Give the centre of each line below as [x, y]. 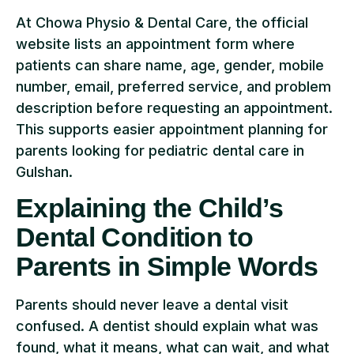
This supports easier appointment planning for [172, 129]
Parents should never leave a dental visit [152, 305]
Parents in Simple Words [167, 267]
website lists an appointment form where [155, 43]
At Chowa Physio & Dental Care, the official [162, 22]
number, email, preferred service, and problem [173, 86]
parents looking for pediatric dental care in [160, 150]
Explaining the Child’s [150, 208]
